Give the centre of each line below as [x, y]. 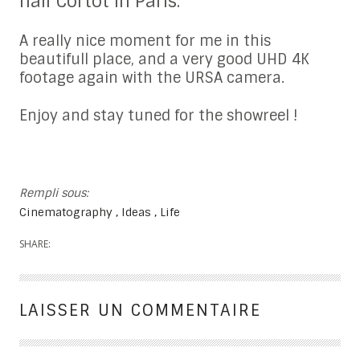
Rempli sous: [53, 192]
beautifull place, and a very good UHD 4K [164, 59]
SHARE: [35, 243]
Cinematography [67, 212]
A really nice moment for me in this [145, 41]
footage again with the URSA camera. [151, 78]
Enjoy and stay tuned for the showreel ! [158, 115]
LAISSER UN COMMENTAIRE [140, 310]
